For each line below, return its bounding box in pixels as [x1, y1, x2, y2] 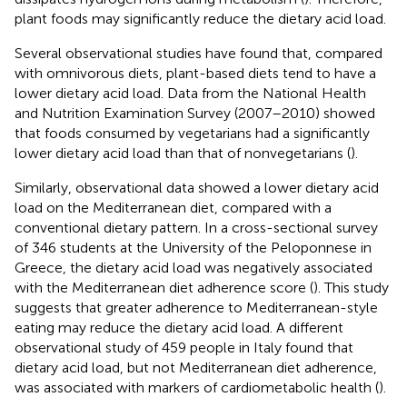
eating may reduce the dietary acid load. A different [15, 318, 343, 336]
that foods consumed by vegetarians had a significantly [15, 124, 370, 142]
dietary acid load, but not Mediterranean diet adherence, [15, 358, 377, 376]
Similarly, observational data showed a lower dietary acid [15, 178, 379, 196]
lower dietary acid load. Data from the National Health [15, 84, 366, 102]
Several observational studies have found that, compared [15, 44, 382, 62]
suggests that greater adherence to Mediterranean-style [15, 298, 378, 316]
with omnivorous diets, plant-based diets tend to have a [15, 64, 376, 82]
